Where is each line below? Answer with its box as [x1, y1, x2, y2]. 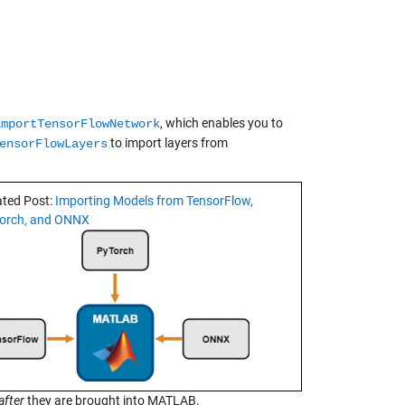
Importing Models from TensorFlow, [55, 193, 253, 208]
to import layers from [108, 136, 228, 150]
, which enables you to [160, 116, 283, 130]
